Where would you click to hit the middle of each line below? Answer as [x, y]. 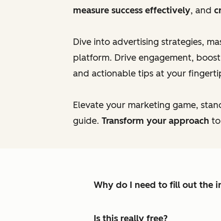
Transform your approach [155, 121]
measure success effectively [132, 10]
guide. [87, 121]
